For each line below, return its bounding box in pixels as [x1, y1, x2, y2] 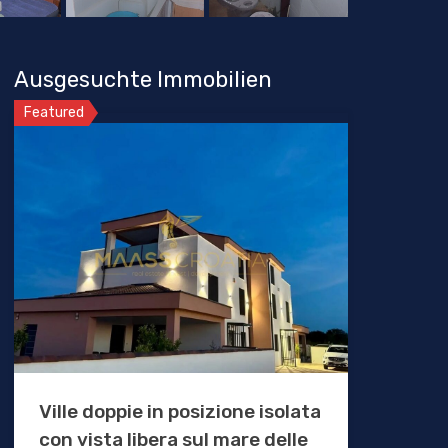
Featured [23, 104, 84, 122]
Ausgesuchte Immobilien [13, 66, 272, 94]
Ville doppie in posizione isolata [38, 400, 321, 424]
